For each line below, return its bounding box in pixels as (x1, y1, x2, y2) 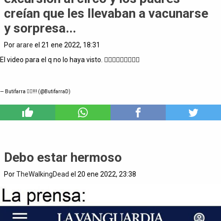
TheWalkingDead (16, 170, 69, 178)
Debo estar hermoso (4, 149, 122, 165)
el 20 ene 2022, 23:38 (69, 170, 136, 178)
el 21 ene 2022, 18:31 (33, 40, 100, 49)
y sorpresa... (4, 20, 76, 36)
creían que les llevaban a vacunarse (4, 5, 208, 21)
